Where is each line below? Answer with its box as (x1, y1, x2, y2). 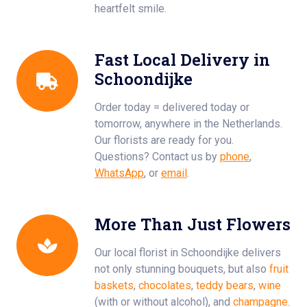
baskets (95, 279, 134, 292)
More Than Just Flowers (95, 213, 291, 234)
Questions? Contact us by (95, 150, 220, 163)
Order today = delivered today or (95, 101, 249, 114)
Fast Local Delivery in (95, 49, 270, 70)
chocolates (138, 279, 191, 292)
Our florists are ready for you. (95, 134, 234, 147)
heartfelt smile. (95, 2, 167, 15)
